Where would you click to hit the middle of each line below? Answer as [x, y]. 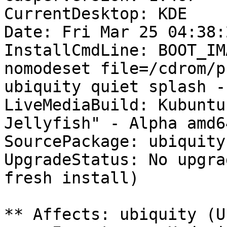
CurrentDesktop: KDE [96, 14]
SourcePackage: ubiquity [115, 142]
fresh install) [71, 178]
